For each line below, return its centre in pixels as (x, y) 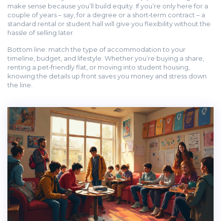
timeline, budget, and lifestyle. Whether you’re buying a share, (106, 58)
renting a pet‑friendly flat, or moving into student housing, (99, 67)
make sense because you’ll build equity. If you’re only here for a (108, 6)
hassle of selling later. (41, 33)
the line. (20, 85)
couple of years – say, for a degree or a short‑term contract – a (106, 15)
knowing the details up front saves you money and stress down (107, 76)
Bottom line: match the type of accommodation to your (96, 49)
